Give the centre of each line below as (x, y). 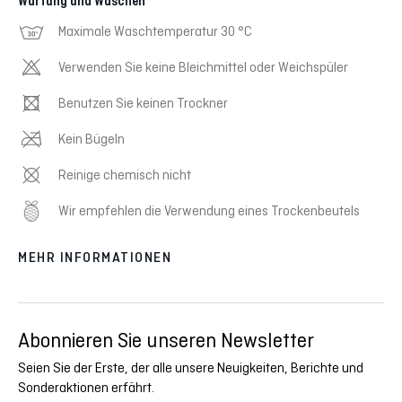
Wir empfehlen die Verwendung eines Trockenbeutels (209, 211)
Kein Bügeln (92, 139)
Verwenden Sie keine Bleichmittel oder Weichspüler (203, 67)
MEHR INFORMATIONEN (95, 258)
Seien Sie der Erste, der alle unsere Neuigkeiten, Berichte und (191, 368)
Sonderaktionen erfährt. (86, 388)
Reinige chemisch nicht (125, 175)
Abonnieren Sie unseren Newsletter (166, 341)
